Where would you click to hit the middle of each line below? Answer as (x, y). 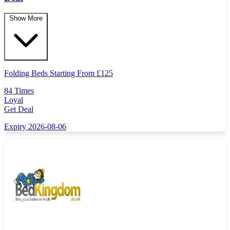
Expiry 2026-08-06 (35, 127)
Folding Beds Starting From (50, 73)
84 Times (19, 91)
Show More (26, 18)
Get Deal (19, 109)
